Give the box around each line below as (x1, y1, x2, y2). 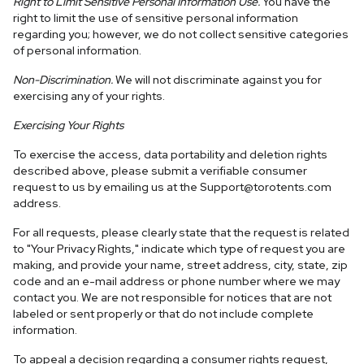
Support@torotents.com (200, 180, 331, 194)
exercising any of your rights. (13, 89, 165, 103)
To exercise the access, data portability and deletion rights (13, 147, 327, 162)
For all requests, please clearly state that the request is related (13, 225, 349, 240)
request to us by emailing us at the (13, 180, 200, 194)
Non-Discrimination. (13, 72, 113, 87)
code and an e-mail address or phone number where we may (13, 274, 340, 288)
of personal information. (13, 43, 141, 58)
